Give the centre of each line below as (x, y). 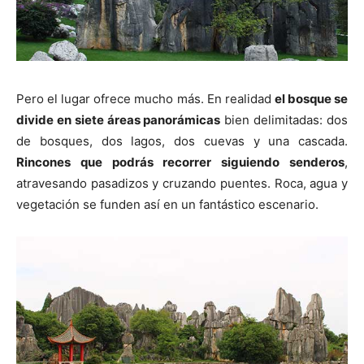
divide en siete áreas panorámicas (119, 119)
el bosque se (311, 98)
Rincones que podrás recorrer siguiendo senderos (180, 162)
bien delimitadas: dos (284, 119)
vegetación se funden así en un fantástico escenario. (167, 204)
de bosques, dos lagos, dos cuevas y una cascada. (182, 141)
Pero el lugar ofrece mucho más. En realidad (145, 98)
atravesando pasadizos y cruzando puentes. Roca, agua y (182, 183)
